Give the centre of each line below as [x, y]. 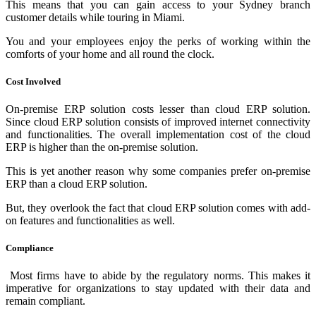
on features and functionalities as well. [90, 221]
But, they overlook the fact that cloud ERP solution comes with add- [158, 208]
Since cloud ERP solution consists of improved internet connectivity [158, 122]
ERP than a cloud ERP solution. [77, 184]
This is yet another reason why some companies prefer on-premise [158, 171]
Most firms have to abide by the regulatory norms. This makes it [158, 276]
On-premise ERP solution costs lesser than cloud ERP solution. [158, 109]
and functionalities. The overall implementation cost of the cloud [158, 135]
